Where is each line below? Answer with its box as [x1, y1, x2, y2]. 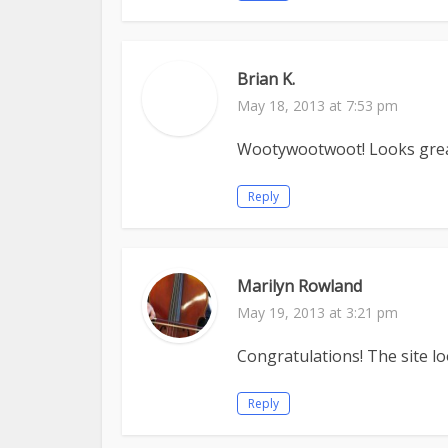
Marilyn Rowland [237, 275, 362, 297]
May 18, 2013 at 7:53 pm [237, 96, 398, 115]
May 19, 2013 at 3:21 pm [237, 303, 398, 322]
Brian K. [237, 68, 295, 90]
